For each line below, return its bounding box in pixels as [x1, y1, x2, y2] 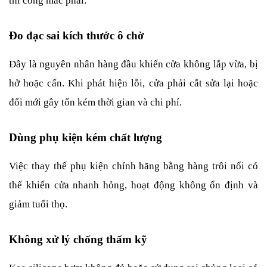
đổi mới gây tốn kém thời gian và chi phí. [9, 96, 182, 108]
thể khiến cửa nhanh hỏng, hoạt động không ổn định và [9, 179, 258, 191]
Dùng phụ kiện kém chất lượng [9, 131, 162, 144]
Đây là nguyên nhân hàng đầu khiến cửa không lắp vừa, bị [9, 58, 258, 70]
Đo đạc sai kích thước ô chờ [9, 29, 144, 42]
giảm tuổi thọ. [9, 198, 67, 210]
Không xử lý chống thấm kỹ [9, 232, 147, 246]
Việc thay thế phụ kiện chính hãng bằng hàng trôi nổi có [9, 160, 258, 172]
